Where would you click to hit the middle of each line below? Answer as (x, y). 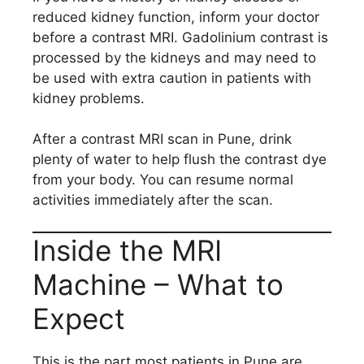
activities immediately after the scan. (153, 200)
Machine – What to (158, 284)
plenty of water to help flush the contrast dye (180, 159)
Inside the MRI (127, 250)
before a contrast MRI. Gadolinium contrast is (180, 37)
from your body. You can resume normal (163, 180)
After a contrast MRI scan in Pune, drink (162, 139)
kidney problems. (89, 98)
